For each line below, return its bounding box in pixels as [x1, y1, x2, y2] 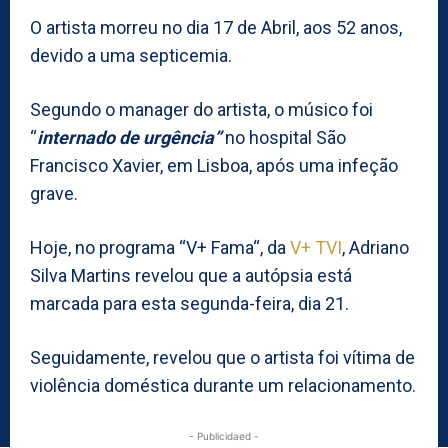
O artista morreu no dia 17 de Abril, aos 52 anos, [30, 16, 402, 38]
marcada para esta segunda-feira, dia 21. [30, 292, 349, 314]
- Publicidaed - [189, 429, 259, 442]
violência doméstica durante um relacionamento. [30, 374, 416, 396]
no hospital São [225, 126, 346, 148]
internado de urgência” [37, 126, 225, 148]
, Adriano [342, 236, 409, 258]
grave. [30, 182, 78, 204]
